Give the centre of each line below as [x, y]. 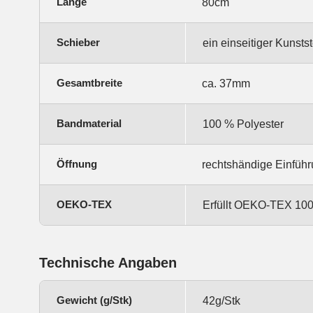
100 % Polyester [243, 124]
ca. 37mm [226, 83]
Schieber [78, 42]
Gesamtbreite [89, 82]
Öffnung [77, 163]
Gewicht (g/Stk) [94, 300]
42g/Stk [221, 300]
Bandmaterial [89, 123]
